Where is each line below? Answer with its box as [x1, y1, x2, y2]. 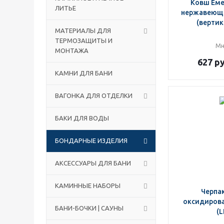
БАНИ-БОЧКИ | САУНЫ [55, 204, 123, 211]
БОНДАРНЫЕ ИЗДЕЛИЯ [55, 137, 127, 144]
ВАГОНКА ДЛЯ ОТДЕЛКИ [55, 92, 132, 99]
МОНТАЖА [55, 47, 88, 54]
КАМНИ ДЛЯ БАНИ [55, 69, 112, 76]
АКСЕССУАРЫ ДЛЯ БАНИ [55, 159, 131, 166]
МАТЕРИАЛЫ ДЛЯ [55, 27, 111, 34]
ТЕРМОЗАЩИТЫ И [55, 37, 112, 44]
